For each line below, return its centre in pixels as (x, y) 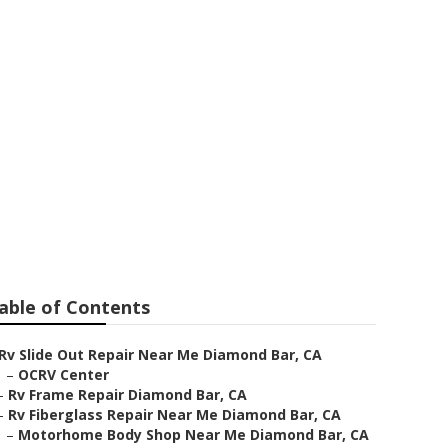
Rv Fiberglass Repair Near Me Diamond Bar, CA (174, 414)
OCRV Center (63, 374)
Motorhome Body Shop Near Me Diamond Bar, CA (193, 434)
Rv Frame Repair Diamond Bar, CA (127, 394)
